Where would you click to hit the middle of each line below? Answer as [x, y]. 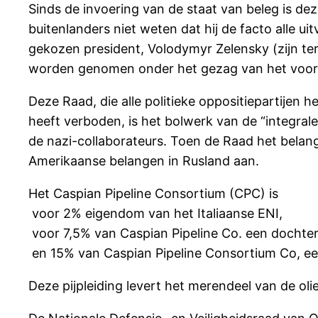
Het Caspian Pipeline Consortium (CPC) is [153, 193]
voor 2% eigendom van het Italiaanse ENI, [155, 213]
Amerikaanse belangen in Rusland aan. [144, 160]
